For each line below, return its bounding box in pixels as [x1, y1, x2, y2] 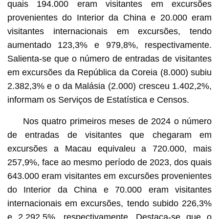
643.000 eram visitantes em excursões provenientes [7, 171, 212, 181]
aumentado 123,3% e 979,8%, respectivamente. [7, 40, 212, 50]
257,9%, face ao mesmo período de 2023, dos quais [7, 157, 212, 167]
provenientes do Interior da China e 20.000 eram [7, 12, 212, 22]
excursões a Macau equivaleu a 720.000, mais [7, 143, 212, 153]
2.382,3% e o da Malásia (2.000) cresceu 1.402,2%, [7, 81, 212, 91]
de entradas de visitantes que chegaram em [7, 130, 212, 140]
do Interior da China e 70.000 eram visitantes [7, 184, 212, 195]
